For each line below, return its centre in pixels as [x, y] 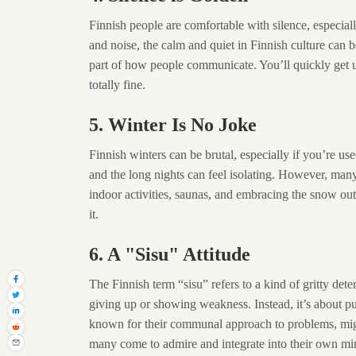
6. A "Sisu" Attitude [170, 254]
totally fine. [117, 85]
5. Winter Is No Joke [173, 125]
